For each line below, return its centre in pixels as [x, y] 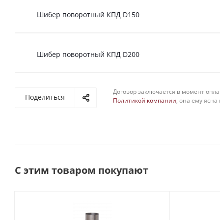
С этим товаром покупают [82, 170]
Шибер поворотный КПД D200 [88, 54]
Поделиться [45, 97]
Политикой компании [145, 100]
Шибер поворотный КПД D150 [88, 14]
